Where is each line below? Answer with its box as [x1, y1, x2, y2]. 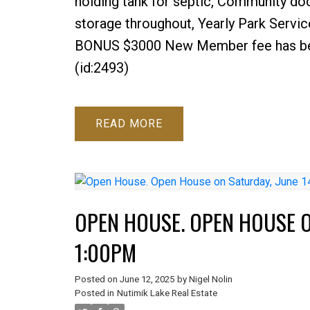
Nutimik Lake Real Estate [116, 288, 217, 299]
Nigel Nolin [188, 274, 232, 285]
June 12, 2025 [119, 274, 174, 285]
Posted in [74, 288, 114, 299]
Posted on [74, 274, 120, 285]
